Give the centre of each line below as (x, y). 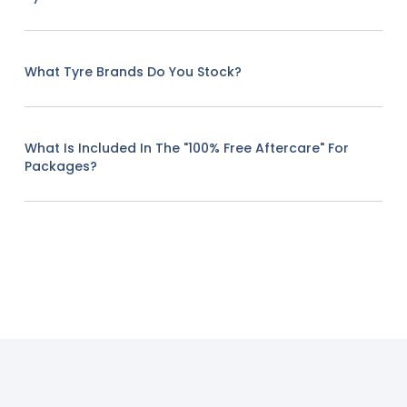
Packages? (60, 166)
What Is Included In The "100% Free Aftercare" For (186, 148)
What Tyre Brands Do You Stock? (133, 71)
